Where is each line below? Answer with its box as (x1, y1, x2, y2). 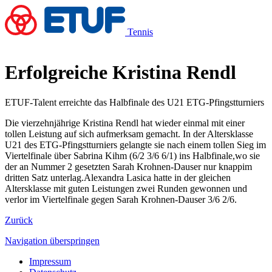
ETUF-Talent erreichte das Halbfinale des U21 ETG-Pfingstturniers (5, 97, 264, 107)
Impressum (29, 256, 71, 267)
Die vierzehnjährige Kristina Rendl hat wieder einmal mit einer (5, 117, 245, 128)
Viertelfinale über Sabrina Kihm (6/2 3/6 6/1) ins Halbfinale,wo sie (5, 150, 260, 161)
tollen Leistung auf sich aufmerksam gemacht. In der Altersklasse (5, 128, 253, 139)
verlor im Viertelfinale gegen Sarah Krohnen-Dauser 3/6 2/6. (5, 194, 237, 205)
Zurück (5, 214, 33, 225)
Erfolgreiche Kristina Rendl (5, 61, 236, 84)
